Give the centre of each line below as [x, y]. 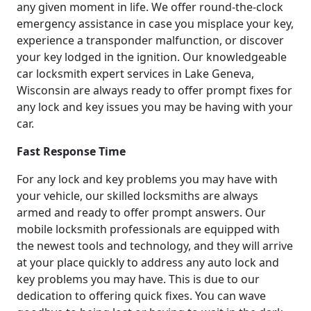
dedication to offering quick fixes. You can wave [141, 296]
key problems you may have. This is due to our [138, 279]
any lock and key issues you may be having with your [155, 107]
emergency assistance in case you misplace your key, [155, 24]
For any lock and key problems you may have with [147, 179]
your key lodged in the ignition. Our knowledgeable [152, 57]
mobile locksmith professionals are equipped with [148, 229]
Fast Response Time [71, 152]
